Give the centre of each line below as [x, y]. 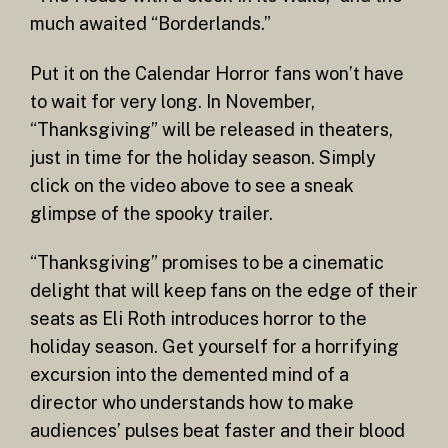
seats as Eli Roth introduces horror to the [198, 319]
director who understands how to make [192, 403]
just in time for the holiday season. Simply [203, 157]
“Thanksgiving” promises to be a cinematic [207, 263]
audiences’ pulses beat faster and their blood [217, 431]
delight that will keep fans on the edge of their [224, 291]
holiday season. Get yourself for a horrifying [214, 347]
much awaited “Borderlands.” [150, 24]
